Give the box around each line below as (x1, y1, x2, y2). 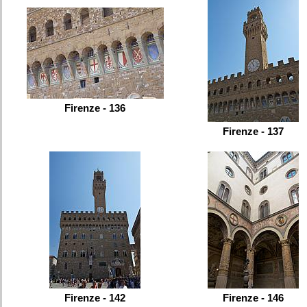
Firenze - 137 (223, 125, 284, 137)
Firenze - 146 (223, 291, 284, 304)
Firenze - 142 (64, 291, 125, 304)
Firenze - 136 (64, 102, 125, 114)
